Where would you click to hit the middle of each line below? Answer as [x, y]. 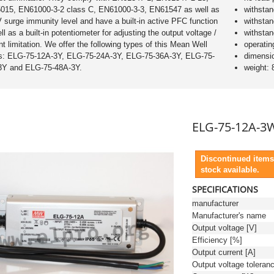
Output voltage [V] [224, 228]
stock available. [230, 170]
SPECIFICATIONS [225, 189]
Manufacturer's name [229, 216]
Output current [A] [224, 252]
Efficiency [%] [217, 240]
